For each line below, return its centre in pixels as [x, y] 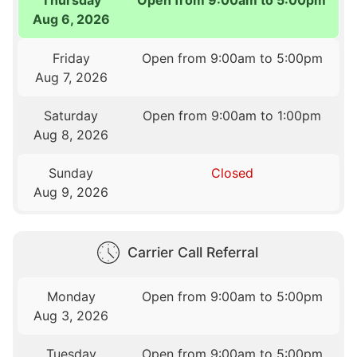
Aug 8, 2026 [71, 134]
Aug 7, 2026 [71, 77]
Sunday [71, 173]
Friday [71, 58]
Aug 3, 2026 [71, 315]
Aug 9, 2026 [71, 192]
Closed [232, 173]
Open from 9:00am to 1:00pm [232, 115]
